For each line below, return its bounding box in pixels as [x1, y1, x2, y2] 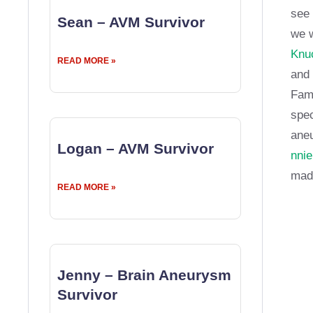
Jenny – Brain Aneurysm [57, 267, 231, 283]
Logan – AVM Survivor [57, 140, 214, 156]
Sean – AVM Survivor [57, 14, 205, 30]
